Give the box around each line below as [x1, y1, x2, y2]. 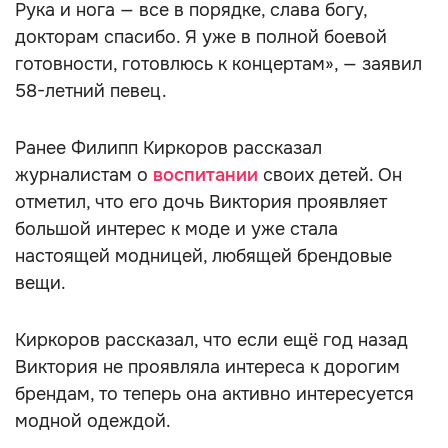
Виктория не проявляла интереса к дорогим [15, 356, 400, 378]
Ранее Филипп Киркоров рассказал [15, 137, 322, 159]
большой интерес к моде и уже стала [15, 218, 338, 240]
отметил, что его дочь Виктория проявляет [15, 191, 387, 213]
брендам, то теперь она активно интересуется [15, 383, 414, 405]
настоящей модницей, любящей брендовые [15, 245, 392, 267]
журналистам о [15, 164, 153, 186]
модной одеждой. [15, 410, 171, 432]
